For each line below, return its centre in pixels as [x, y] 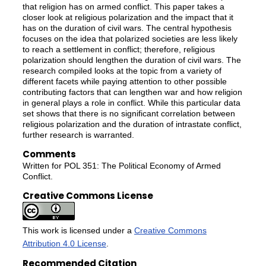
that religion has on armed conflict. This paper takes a [123, 7]
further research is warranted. [78, 135]
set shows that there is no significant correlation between [129, 114]
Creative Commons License [88, 195]
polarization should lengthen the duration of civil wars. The [132, 60]
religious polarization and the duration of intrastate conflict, [132, 124]
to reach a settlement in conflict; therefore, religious [118, 50]
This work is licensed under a [78, 230]
